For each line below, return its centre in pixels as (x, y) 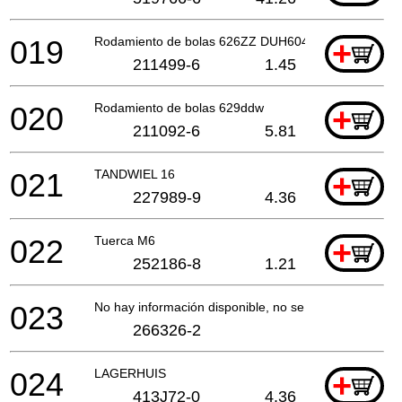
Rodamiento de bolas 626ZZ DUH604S (205, 41)
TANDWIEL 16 (135, 174)
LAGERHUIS (130, 373)
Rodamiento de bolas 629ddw (179, 107)
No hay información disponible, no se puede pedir (235, 306)
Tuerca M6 (125, 240)
